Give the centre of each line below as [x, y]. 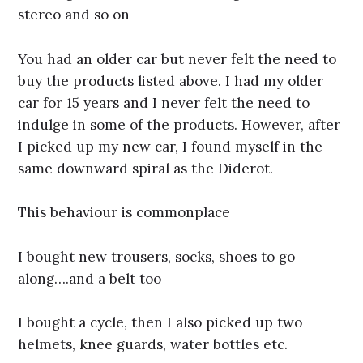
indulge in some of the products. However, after [179, 124]
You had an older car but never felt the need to [177, 59]
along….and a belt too [90, 278]
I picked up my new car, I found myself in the [171, 146]
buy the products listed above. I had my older [171, 81]
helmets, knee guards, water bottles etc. [153, 345]
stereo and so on [74, 15]
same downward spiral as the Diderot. [146, 168]
